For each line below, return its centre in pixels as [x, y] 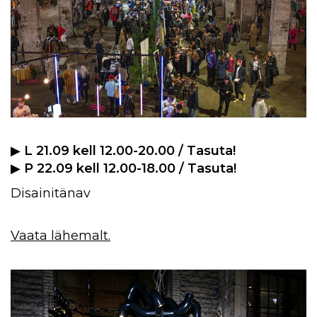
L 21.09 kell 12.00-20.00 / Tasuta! [130, 151]
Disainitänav [51, 193]
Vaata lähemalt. [60, 236]
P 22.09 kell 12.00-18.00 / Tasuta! [130, 168]
